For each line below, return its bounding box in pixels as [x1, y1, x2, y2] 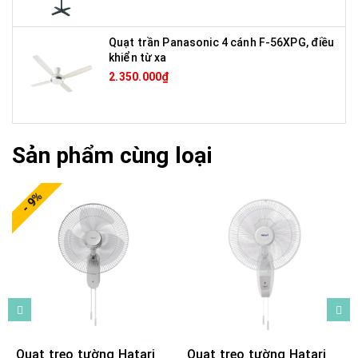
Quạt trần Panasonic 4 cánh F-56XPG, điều [109, 35, 335, 49]
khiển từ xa [109, 50, 167, 64]
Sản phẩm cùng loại [12, 141, 213, 169]
